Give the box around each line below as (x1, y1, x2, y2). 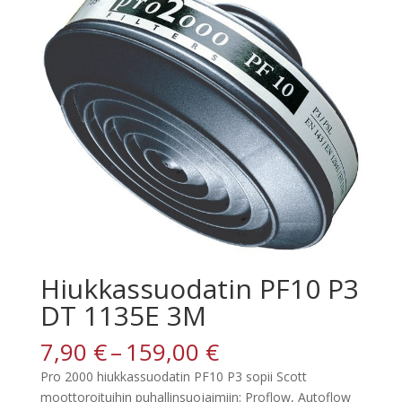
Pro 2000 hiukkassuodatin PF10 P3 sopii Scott (39, 368, 307, 386)
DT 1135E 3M (39, 297, 206, 335)
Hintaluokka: (217, 335, 354, 368)
